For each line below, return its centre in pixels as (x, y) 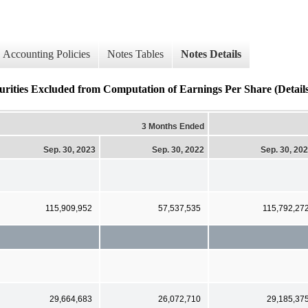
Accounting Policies (46, 54)
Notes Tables (135, 54)
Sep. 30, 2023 (69, 150)
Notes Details (211, 54)
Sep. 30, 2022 (178, 150)
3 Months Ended (173, 126)
